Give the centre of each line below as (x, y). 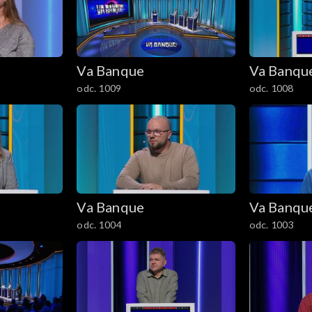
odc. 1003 (271, 224)
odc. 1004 (99, 224)
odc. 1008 (271, 88)
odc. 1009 (99, 88)
